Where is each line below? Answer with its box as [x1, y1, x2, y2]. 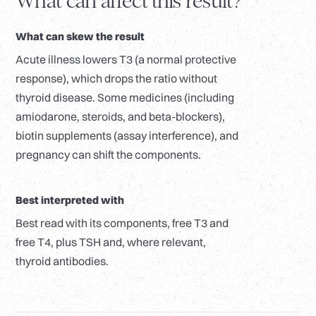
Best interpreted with [16, 193, 124, 207]
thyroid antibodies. [16, 254, 109, 269]
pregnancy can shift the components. [16, 147, 201, 162]
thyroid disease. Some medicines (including [16, 90, 234, 105]
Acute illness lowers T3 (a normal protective [16, 52, 236, 67]
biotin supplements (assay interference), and [16, 128, 238, 143]
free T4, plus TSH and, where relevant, [16, 235, 206, 250]
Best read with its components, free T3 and [16, 216, 229, 231]
